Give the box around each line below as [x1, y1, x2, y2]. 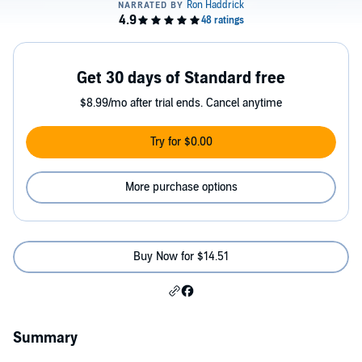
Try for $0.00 [149, 135, 213, 149]
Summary [13, 330, 78, 347]
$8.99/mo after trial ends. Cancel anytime [80, 96, 282, 110]
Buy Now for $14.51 [133, 250, 229, 263]
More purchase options [124, 180, 238, 194]
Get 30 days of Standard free [77, 69, 285, 88]
